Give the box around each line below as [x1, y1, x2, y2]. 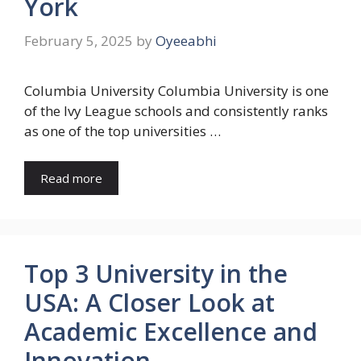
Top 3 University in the [24, 257, 288, 290]
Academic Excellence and [24, 315, 317, 348]
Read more [40, 170, 102, 186]
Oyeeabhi [156, 31, 217, 50]
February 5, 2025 [24, 31, 133, 50]
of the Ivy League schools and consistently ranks [24, 101, 328, 120]
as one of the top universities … [24, 121, 221, 140]
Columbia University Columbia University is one [24, 81, 329, 100]
